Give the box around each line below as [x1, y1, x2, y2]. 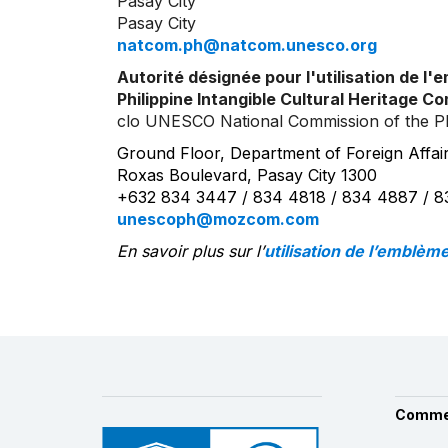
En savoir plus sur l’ [117, 241, 264, 262]
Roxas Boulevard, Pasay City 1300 [117, 165, 377, 186]
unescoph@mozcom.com [117, 209, 319, 230]
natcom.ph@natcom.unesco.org [117, 35, 377, 56]
